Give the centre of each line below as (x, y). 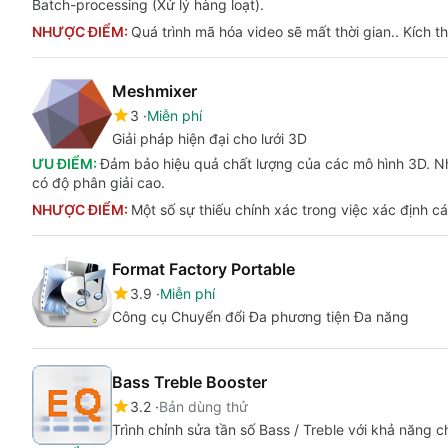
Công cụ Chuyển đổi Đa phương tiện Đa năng (260, 316)
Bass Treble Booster (189, 382)
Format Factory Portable (203, 269)
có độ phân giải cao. (98, 182)
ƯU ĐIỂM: (66, 163)
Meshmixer (154, 91)
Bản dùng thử (203, 406)
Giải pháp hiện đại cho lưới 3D (209, 138)
